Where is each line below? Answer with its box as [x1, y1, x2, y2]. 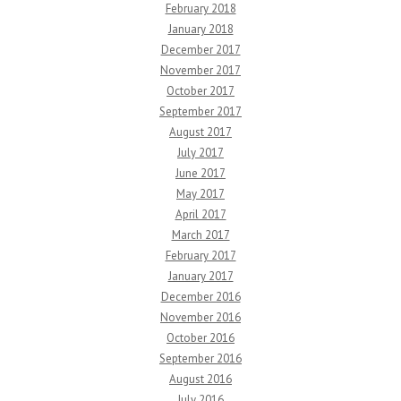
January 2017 [167, 269, 234, 285]
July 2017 [177, 145, 224, 161]
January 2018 [167, 21, 234, 38]
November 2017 [160, 63, 241, 79]
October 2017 [166, 83, 235, 99]
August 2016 [169, 371, 232, 388]
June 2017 [175, 166, 226, 182]
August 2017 [169, 124, 232, 141]
